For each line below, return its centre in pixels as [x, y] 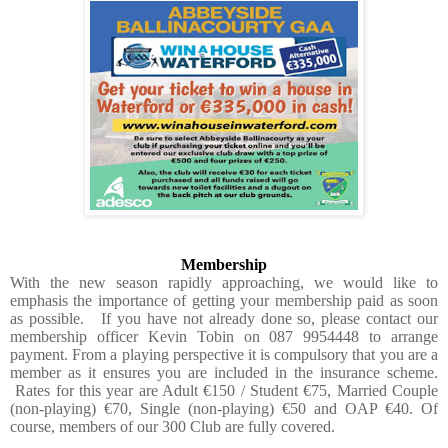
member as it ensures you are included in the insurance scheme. [224, 372]
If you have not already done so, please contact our [270, 318]
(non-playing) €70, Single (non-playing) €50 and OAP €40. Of [224, 408]
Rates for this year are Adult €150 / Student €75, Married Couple [227, 390]
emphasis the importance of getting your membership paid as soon [224, 300]
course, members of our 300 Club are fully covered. [172, 426]
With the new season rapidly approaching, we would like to [224, 282]
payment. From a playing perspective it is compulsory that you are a [224, 354]
